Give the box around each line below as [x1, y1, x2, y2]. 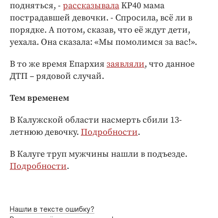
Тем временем [10, 92, 69, 104]
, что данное [145, 58, 195, 70]
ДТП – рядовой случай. [10, 71, 104, 82]
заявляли [107, 58, 145, 70]
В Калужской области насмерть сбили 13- [10, 114, 182, 126]
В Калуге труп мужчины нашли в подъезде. [10, 148, 187, 160]
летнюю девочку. [10, 127, 81, 138]
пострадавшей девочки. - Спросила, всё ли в [10, 12, 192, 24]
